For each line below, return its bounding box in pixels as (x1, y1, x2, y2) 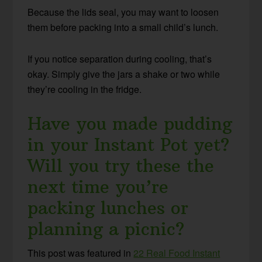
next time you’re (27, 176, 169, 198)
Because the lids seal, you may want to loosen (27, 5, 219, 19)
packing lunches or (27, 197, 189, 219)
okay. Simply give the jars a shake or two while (27, 67, 220, 81)
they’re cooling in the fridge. (27, 82, 142, 96)
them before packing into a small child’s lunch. (27, 20, 219, 35)
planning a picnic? (27, 218, 185, 240)
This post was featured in (27, 246, 134, 260)
